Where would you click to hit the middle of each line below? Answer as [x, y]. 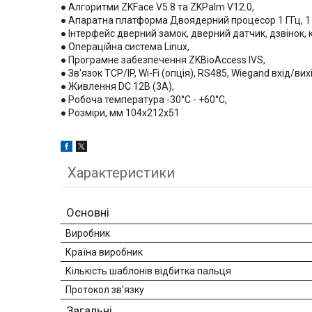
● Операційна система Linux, [125, 47]
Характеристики [121, 173]
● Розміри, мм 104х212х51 [120, 113]
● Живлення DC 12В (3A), [117, 87]
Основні [88, 213]
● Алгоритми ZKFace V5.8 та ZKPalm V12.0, [157, 7]
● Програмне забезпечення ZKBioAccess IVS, [163, 60]
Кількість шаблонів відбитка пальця [148, 271]
